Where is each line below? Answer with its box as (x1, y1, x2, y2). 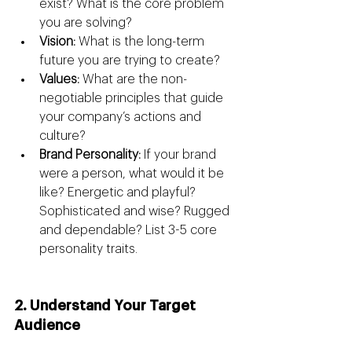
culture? (39, 130, 86, 143)
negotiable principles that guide (39, 92, 226, 105)
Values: (39, 73, 79, 86)
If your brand (141, 148, 219, 162)
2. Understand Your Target (14, 299, 199, 313)
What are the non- (79, 73, 187, 86)
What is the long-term (75, 35, 207, 49)
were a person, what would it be (39, 167, 227, 181)
